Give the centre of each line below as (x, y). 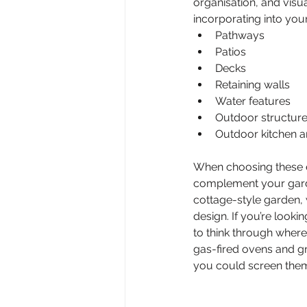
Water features (253, 101)
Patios (231, 51)
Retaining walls (253, 84)
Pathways (240, 35)
